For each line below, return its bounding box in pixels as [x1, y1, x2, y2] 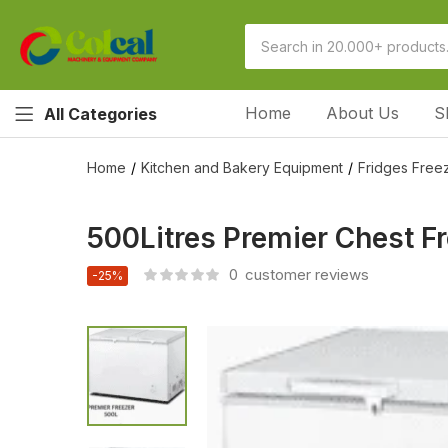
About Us [326, 103, 400, 123]
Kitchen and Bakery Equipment [141, 159, 343, 176]
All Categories [44, 103, 157, 124]
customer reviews [241, 265, 369, 284]
